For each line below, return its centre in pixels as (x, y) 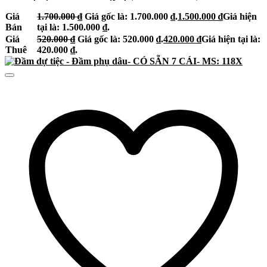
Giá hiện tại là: (231, 39)
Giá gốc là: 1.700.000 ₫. (131, 17)
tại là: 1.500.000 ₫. (73, 27)
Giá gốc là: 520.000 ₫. (120, 39)
